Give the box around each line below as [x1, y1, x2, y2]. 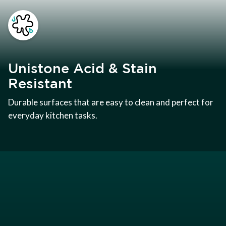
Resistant [8, 76, 72, 91]
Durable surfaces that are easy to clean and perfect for [8, 97, 213, 108]
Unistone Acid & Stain [8, 61, 157, 76]
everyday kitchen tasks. [8, 110, 97, 121]
